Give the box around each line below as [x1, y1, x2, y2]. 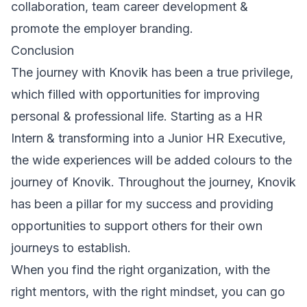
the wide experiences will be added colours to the [11, 153, 292, 167]
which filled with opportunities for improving [11, 87, 260, 101]
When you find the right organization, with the [11, 262, 270, 277]
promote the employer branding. [11, 21, 193, 36]
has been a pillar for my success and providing [11, 197, 273, 211]
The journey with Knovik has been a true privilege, [11, 65, 293, 79]
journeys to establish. [11, 241, 141, 255]
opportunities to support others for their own [11, 219, 262, 233]
